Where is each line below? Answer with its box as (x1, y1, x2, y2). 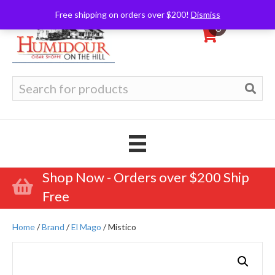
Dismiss (190, 9, 220, 20)
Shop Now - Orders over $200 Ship (42, 168, 249, 185)
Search (12, 76, 39, 87)
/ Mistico (101, 221, 136, 232)
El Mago (71, 221, 101, 232)
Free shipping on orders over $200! (55, 9, 191, 20)
